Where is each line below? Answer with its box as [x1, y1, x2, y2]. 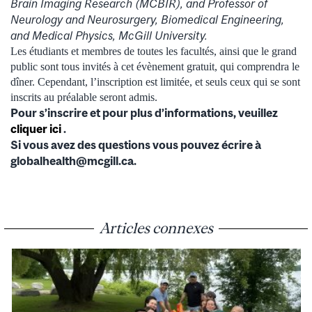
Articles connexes [99, 219, 213, 236]
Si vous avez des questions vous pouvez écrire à [10, 137, 261, 152]
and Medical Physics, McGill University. [10, 28, 208, 42]
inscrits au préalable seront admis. [10, 91, 157, 103]
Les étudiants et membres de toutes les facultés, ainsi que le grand [10, 45, 297, 57]
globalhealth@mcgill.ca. [10, 153, 136, 168]
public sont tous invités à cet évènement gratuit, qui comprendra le [10, 60, 299, 72]
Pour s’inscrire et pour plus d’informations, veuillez [10, 105, 278, 120]
